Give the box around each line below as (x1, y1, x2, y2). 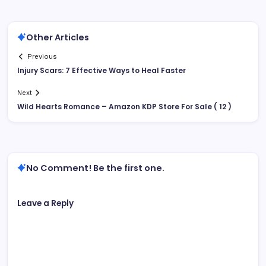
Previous (27, 52, 58, 61)
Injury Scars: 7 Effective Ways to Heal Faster (17, 65, 186, 75)
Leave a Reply (17, 197, 74, 209)
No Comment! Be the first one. (26, 161, 164, 174)
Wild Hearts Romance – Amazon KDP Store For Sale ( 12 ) (17, 101, 232, 112)
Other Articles (26, 31, 89, 43)
